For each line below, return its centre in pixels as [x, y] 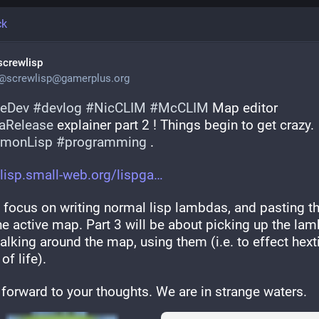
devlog [62, 108]
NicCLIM [120, 108]
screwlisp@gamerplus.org [68, 78]
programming [106, 142]
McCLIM [183, 108]
